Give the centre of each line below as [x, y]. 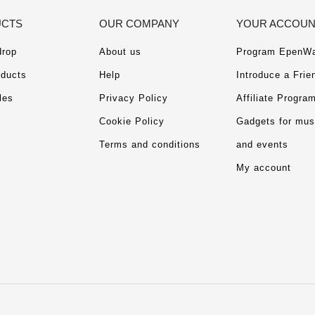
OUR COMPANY [140, 24]
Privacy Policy [134, 98]
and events [263, 144]
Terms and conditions [150, 144]
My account [264, 168]
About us [121, 52]
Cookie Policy [132, 121]
